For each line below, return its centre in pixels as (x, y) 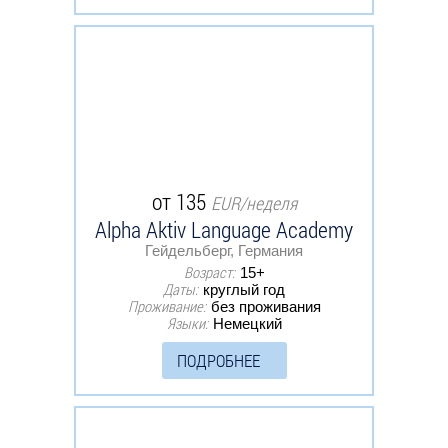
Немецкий (247, 323)
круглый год (244, 289)
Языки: (187, 322)
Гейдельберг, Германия (224, 250)
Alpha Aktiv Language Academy (224, 229)
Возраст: (209, 271)
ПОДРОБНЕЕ (218, 360)
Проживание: (166, 305)
